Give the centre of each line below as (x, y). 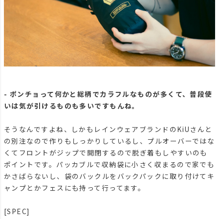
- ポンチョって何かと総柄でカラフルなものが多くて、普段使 (108, 94)
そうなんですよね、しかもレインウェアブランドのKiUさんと (108, 129)
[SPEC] (17, 211)
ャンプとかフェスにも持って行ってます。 (75, 188)
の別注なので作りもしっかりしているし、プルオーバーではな (109, 141)
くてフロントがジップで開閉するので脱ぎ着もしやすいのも (106, 153)
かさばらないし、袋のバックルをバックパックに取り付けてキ (109, 176)
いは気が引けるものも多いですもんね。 (72, 106)
